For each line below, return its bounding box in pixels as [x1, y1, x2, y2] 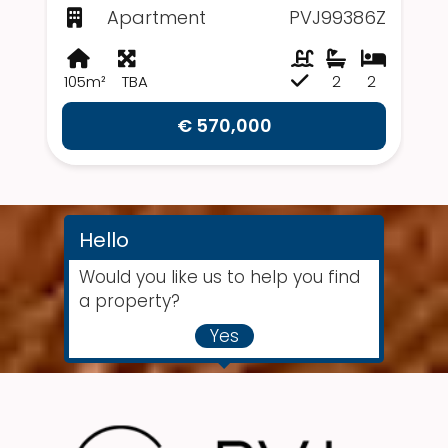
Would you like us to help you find [79, 265, 360, 290]
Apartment [107, 5, 206, 31]
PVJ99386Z [289, 5, 386, 31]
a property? [79, 289, 180, 314]
